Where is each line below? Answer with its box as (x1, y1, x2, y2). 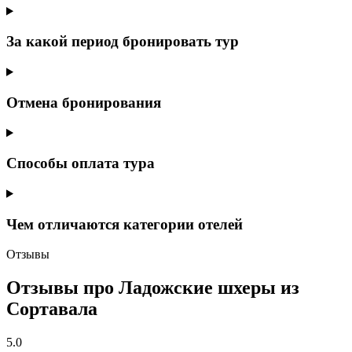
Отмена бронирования (6, 93, 161, 111)
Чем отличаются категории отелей (6, 215, 243, 233)
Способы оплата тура (6, 155, 155, 172)
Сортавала (6, 299, 97, 320)
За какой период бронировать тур (6, 33, 239, 50)
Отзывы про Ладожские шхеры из (6, 277, 299, 299)
